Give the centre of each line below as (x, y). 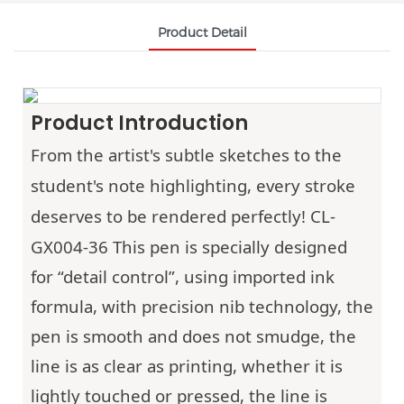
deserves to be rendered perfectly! (170, 216)
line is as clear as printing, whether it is (186, 365)
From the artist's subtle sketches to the (186, 154)
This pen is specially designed (230, 246)
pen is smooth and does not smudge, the (193, 335)
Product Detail (202, 32)
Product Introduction (139, 124)
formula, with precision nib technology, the (202, 306)
